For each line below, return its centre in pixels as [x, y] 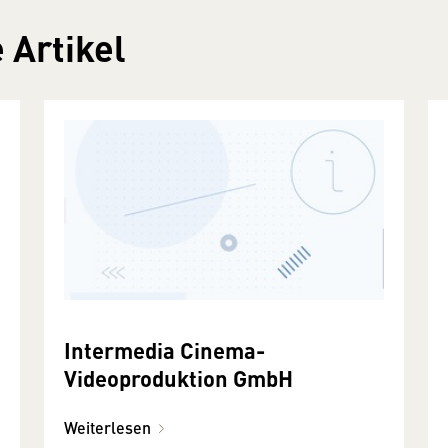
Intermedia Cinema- [164, 349]
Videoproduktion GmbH [178, 377]
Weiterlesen [107, 427]
